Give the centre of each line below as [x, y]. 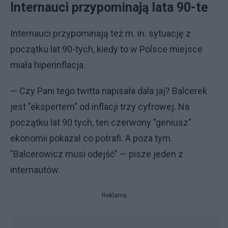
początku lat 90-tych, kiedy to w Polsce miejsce [106, 49]
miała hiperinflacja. [48, 65]
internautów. [35, 170]
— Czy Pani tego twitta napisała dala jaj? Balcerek [109, 91]
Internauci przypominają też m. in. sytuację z [101, 33]
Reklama [114, 195]
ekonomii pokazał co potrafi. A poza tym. [91, 138]
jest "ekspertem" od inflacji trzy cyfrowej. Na [100, 107]
